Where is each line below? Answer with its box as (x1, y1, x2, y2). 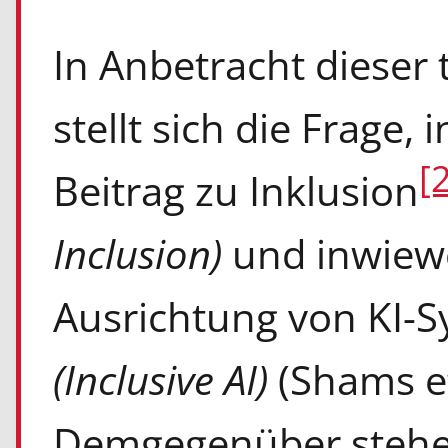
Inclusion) (52, 226, 232, 282)
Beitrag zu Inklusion (52, 163, 419, 219)
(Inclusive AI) (52, 352, 268, 408)
